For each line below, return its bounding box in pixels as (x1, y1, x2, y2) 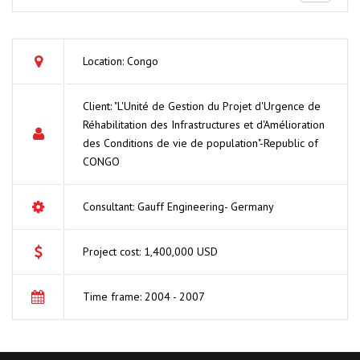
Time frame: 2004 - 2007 (83, 288, 205, 304)
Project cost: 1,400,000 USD (83, 243, 218, 259)
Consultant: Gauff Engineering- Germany (83, 198, 274, 214)
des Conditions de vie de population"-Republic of (83, 135, 318, 150)
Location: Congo (83, 53, 158, 68)
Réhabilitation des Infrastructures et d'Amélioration (83, 117, 325, 132)
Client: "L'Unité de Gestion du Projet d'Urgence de (83, 98, 321, 113)
